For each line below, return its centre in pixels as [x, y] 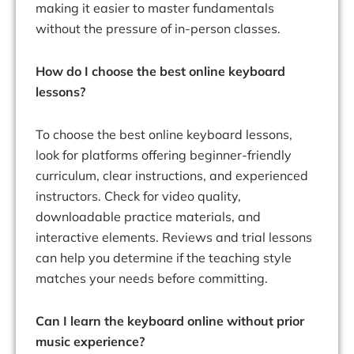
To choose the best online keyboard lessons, [164, 135]
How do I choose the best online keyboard [160, 72]
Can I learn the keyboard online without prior [170, 321]
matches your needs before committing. [152, 279]
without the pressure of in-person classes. [158, 29]
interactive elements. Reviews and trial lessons [174, 237]
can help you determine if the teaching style [164, 258]
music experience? [90, 342]
